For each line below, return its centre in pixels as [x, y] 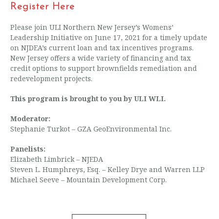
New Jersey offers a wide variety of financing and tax [101, 58]
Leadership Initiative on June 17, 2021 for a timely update [109, 37]
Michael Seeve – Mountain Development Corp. [89, 179]
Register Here [43, 7]
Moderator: [31, 118]
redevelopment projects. [52, 78]
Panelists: [28, 149]
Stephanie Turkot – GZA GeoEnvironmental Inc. [91, 129]
